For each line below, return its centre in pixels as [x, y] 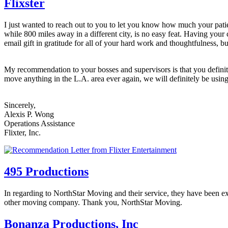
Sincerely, [21, 105]
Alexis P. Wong [29, 114]
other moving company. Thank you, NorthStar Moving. [93, 202]
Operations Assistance [39, 123]
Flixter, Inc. [22, 132]
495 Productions [46, 171]
